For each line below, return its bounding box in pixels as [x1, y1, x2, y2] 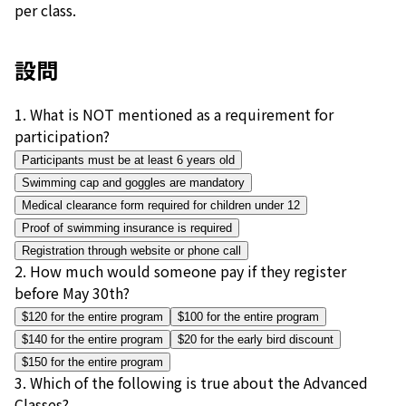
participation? [14, 124, 110, 147]
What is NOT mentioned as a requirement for [30, 102, 333, 125]
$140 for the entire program [22, 332, 163, 346]
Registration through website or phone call [22, 243, 241, 257]
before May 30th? [14, 281, 130, 304]
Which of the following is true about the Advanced [30, 371, 368, 393]
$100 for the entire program [178, 309, 319, 324]
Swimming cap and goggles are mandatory [22, 175, 245, 189]
